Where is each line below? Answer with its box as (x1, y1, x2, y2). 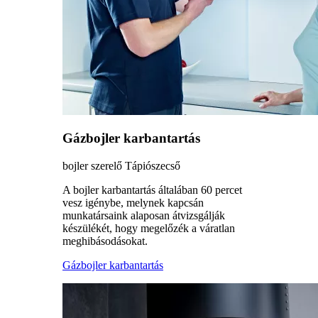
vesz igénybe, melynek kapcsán (62, 197, 204, 209)
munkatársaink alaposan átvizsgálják (62, 209, 225, 222)
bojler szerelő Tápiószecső (62, 160, 180, 172)
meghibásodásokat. (62, 235, 148, 248)
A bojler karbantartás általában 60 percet (62, 184, 242, 197)
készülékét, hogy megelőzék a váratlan (62, 222, 235, 235)
